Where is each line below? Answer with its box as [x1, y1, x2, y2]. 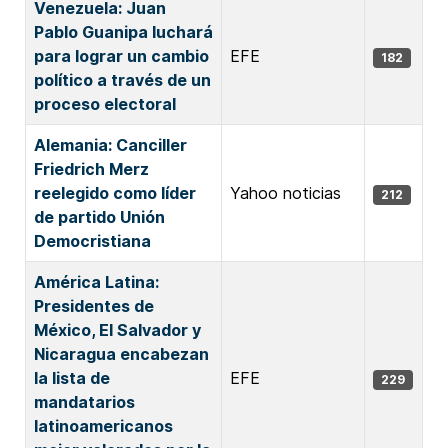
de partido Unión [34, 207, 165, 227]
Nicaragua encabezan [34, 344, 209, 364]
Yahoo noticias [230, 183, 341, 203]
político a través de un [34, 70, 211, 90]
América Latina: [34, 272, 159, 292]
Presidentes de [34, 296, 154, 316]
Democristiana [34, 231, 151, 251]
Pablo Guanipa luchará [34, 22, 213, 42]
